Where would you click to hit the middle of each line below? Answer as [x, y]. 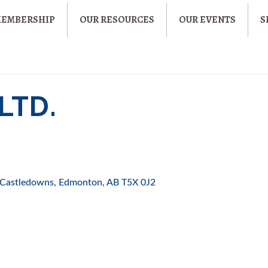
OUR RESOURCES [117, 20]
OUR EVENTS [208, 20]
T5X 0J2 [139, 182]
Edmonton [81, 182]
